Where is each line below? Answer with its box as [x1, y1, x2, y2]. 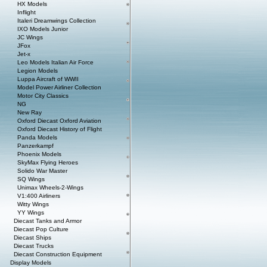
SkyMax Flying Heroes [17, 159, 78, 166]
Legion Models [17, 67, 58, 74]
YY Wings [17, 209, 44, 216]
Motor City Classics [17, 92, 69, 99]
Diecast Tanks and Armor [14, 218, 82, 224]
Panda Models [17, 134, 57, 141]
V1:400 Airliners [17, 193, 60, 199]
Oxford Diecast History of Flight [17, 126, 102, 132]
